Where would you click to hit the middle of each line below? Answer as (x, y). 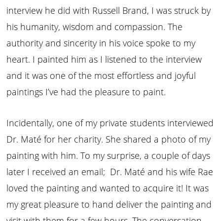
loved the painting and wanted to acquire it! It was (108, 188)
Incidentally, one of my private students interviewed (110, 123)
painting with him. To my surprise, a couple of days (109, 155)
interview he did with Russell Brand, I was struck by (109, 10)
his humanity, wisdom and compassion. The (95, 26)
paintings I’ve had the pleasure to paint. (88, 92)
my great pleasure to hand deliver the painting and (109, 204)
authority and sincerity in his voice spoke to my (101, 43)
